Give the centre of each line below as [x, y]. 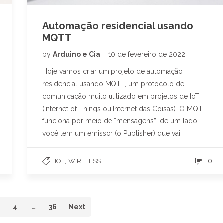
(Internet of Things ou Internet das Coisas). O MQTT [125, 108]
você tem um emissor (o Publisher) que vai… [113, 133]
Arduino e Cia [77, 54]
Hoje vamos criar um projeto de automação [112, 71]
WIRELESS [84, 161]
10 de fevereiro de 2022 [147, 54]
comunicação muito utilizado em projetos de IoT [121, 96]
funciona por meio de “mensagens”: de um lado [120, 121]
